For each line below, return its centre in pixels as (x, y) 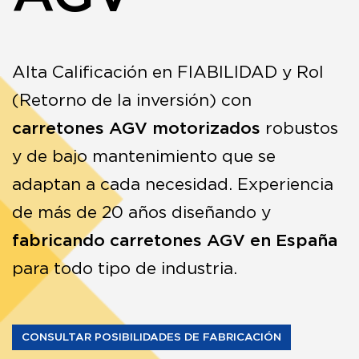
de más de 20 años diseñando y (141, 212)
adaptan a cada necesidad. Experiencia (173, 184)
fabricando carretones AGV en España (175, 240)
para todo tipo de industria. (125, 268)
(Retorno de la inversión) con (132, 100)
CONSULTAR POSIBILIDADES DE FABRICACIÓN (151, 337)
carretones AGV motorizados (136, 128)
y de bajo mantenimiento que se (144, 156)
